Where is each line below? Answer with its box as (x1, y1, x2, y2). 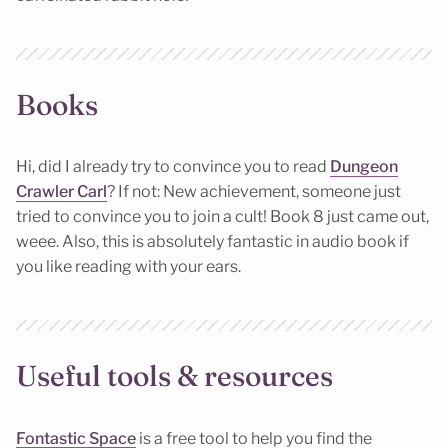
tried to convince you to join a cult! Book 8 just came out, (16, 207, 429, 227)
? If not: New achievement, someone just (107, 182, 401, 202)
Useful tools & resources (16, 358, 333, 394)
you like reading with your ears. (16, 257, 241, 277)
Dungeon (330, 157, 398, 177)
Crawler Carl (16, 182, 107, 202)
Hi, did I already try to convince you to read (16, 157, 330, 177)
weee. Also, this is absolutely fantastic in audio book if (16, 232, 409, 252)
